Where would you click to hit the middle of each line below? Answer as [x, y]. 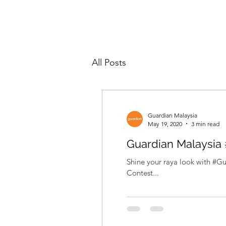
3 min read [205, 124]
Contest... [143, 173]
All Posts [109, 62]
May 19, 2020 [165, 124]
